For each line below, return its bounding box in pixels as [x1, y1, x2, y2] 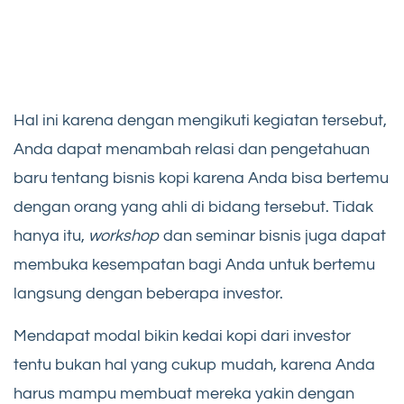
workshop [88, 227, 163, 245]
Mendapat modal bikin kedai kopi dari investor [14, 327, 351, 345]
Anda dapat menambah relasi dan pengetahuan [14, 141, 370, 159]
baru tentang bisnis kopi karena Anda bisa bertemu [14, 170, 389, 188]
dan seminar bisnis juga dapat [163, 227, 386, 245]
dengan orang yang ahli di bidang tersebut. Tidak [14, 198, 373, 216]
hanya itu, [14, 227, 88, 245]
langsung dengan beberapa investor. [14, 285, 283, 303]
